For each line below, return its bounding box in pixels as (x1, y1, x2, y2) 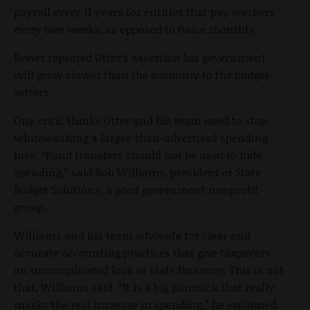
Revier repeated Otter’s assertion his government (14, 49, 266, 66)
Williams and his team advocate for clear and (14, 227, 250, 244)
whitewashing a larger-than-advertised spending (14, 129, 268, 146)
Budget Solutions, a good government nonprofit (14, 181, 259, 198)
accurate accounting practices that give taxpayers (14, 244, 271, 261)
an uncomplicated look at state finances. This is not (14, 262, 284, 278)
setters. (14, 84, 52, 100)
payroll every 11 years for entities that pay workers (14, 3, 275, 20)
